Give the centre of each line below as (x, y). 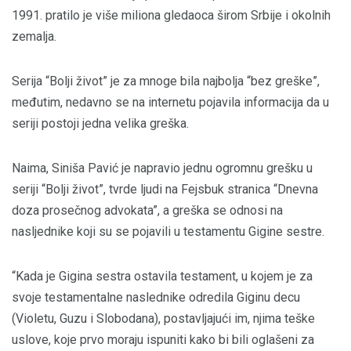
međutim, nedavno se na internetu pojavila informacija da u (170, 102)
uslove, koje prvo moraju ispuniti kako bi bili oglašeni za (163, 339)
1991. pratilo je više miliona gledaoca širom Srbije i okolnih (171, 15)
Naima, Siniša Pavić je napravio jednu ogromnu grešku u (162, 168)
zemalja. (34, 36)
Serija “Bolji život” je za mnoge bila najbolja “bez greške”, (166, 81)
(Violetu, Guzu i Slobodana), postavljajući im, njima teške (163, 318)
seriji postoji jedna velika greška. (100, 123)
